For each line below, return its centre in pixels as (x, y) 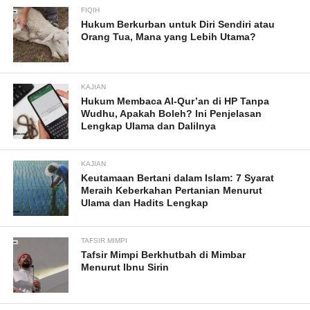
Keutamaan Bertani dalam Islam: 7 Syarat (178, 178)
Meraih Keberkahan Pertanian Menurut (172, 191)
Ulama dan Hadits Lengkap (145, 203)
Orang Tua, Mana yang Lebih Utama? (169, 37)
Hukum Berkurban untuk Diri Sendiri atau (178, 25)
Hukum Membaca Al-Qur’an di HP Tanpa (175, 101)
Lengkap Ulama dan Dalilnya (149, 126)
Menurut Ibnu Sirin (125, 267)
